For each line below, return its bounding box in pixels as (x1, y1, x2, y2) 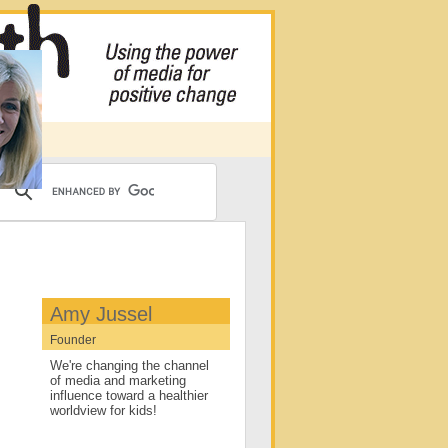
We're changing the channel (50, 358, 209, 373)
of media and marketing (50, 373, 186, 388)
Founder (50, 333, 96, 347)
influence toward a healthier (50, 388, 208, 403)
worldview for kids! (50, 403, 157, 418)
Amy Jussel (50, 303, 152, 325)
